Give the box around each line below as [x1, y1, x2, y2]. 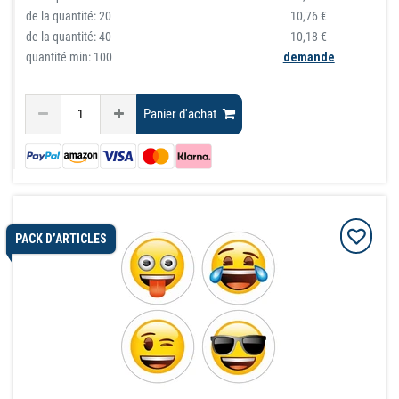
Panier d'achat [143, 106, 217, 123]
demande [282, 49, 335, 64]
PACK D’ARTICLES [14, 232, 107, 247]
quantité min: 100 [26, 49, 113, 64]
